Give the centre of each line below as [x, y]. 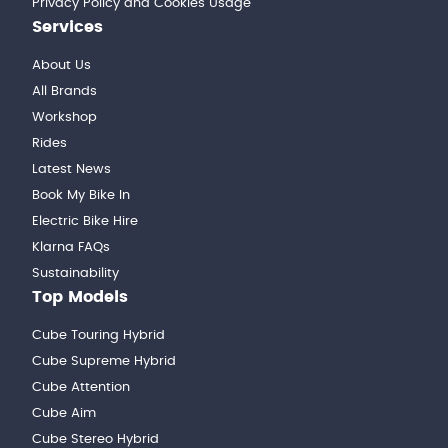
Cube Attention [81, 387]
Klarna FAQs [71, 247]
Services [67, 26]
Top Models [80, 296]
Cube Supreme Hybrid [104, 361]
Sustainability [75, 273]
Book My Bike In [81, 195]
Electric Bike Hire [85, 221]
